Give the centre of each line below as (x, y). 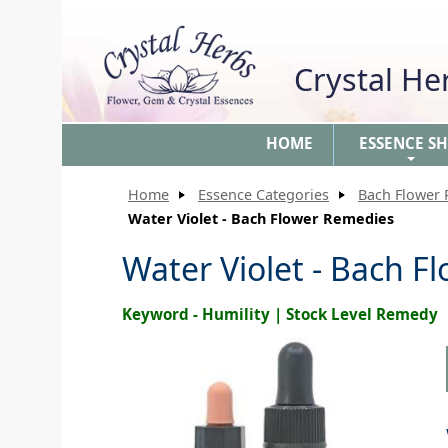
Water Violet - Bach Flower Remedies (261, 218)
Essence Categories (263, 194)
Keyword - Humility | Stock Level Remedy (280, 313)
